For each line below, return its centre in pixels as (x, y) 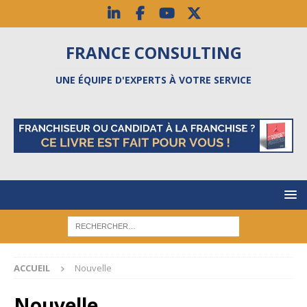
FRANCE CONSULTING (153, 52)
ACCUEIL (32, 268)
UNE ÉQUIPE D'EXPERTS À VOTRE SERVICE (153, 80)
